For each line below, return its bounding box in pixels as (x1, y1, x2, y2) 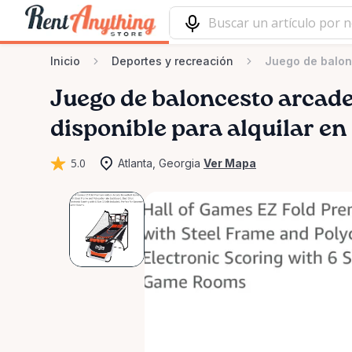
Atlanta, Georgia (118, 156, 200, 170)
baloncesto (152, 88, 273, 112)
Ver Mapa (203, 156, 256, 170)
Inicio (50, 54, 80, 68)
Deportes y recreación (112, 54, 233, 68)
